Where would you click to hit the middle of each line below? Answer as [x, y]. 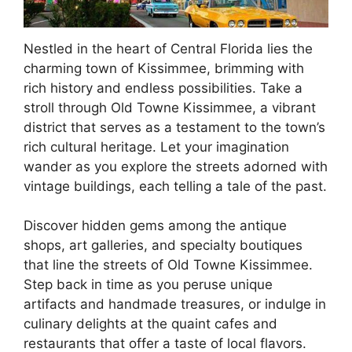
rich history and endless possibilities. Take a [163, 88]
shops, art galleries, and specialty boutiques [163, 246]
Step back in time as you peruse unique [148, 285]
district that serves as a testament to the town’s [174, 127]
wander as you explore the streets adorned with [176, 166]
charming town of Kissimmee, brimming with [164, 68]
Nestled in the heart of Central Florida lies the [168, 48]
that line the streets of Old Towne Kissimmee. [168, 265]
